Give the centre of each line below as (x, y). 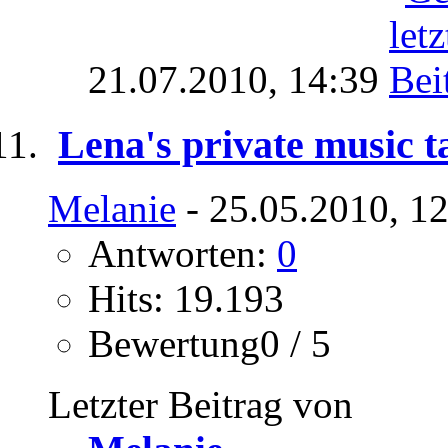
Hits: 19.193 (186, 299)
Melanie (112, 209)
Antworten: (182, 254)
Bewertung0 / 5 (209, 344)
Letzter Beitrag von (200, 405)
